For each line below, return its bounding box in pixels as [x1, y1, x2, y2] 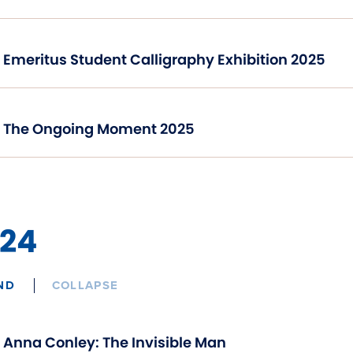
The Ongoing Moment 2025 [3, 118, 195, 139]
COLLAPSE [51, 277, 119, 292]
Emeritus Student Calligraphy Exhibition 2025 [3, 49, 325, 69]
